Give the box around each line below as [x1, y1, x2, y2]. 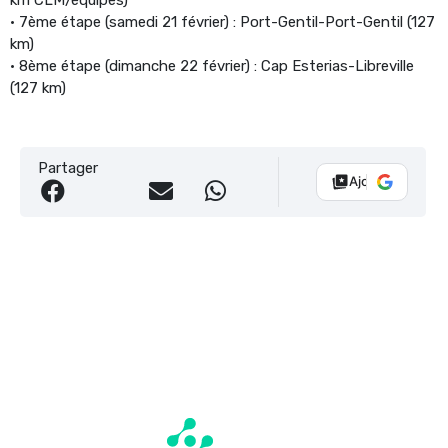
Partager [38, 158, 98, 177]
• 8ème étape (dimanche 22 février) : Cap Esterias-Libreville [10, 56, 414, 75]
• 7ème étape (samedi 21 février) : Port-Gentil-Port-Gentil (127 [10, 12, 435, 31]
